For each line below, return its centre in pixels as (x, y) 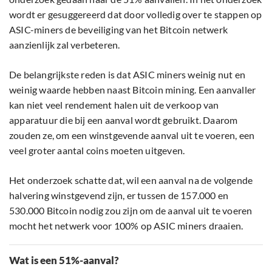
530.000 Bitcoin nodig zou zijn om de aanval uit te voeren (131, 211)
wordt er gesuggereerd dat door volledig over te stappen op (136, 15)
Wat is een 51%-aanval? (64, 260)
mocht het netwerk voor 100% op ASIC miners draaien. (126, 226)
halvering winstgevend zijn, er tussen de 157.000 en (119, 195)
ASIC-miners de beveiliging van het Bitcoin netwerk (119, 30)
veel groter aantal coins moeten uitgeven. (97, 151)
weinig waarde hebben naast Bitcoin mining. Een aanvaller (133, 90)
